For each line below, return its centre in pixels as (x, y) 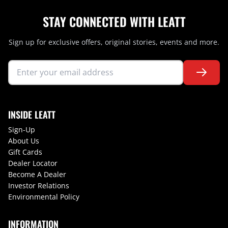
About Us (24, 140)
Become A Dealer (37, 174)
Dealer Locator (33, 163)
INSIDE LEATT (32, 114)
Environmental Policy (44, 196)
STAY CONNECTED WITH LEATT (114, 21)
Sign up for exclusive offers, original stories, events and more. (114, 42)
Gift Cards (25, 152)
